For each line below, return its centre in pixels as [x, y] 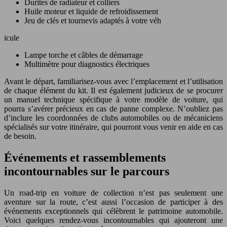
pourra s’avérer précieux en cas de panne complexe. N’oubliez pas [113, 108]
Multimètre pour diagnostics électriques [87, 64]
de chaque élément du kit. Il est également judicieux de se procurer [113, 90]
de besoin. [20, 136]
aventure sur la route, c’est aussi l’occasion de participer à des [113, 202]
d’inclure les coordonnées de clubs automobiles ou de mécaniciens [113, 118]
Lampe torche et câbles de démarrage [84, 55]
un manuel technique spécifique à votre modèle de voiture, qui [113, 99]
